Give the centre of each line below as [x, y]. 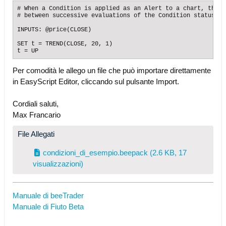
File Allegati [36, 134]
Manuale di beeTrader [48, 195]
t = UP [28, 51]
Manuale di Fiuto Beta [48, 207]
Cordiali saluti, [36, 104]
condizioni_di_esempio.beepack [95, 153]
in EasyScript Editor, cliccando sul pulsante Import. [96, 81]
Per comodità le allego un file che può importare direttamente [112, 70]
